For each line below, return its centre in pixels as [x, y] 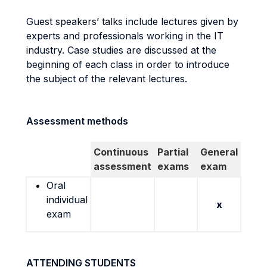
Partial [173, 152]
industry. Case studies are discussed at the [121, 50]
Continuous [121, 152]
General [219, 152]
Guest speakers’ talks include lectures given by [132, 21]
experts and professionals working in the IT [125, 36]
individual [67, 200]
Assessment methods [77, 121]
